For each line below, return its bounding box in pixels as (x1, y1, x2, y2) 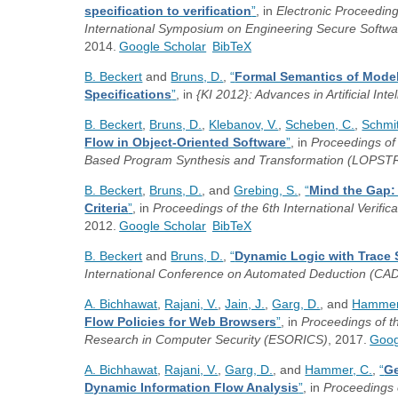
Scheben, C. (285, 117, 355, 131)
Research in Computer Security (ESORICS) (84, 332, 329, 346)
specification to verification (84, 4, 252, 18)
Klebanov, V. (209, 117, 279, 131)
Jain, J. (225, 297, 266, 311)
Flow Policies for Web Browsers (84, 314, 277, 329)
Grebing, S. (234, 183, 298, 197)
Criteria (84, 201, 129, 215)
